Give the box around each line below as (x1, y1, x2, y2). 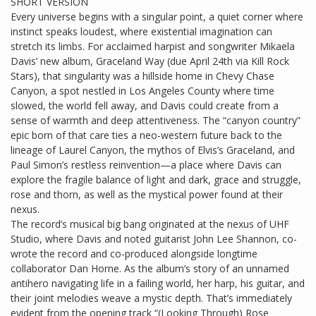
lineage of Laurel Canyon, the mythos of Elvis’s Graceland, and (11, 143, 295, 157)
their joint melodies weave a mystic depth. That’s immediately (11, 291, 292, 305)
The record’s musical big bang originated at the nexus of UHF (11, 217, 289, 231)
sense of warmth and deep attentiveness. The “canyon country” (11, 114, 300, 128)
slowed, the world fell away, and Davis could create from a (11, 99, 279, 113)
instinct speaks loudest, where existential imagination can (11, 25, 272, 39)
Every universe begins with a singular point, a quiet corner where (11, 10, 303, 24)
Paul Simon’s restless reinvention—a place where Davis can (11, 158, 281, 172)
